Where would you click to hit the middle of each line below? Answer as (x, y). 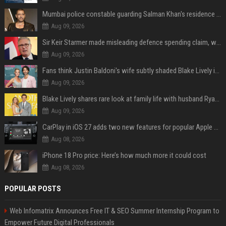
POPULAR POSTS (33, 188)
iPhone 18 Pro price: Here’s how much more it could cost (124, 155)
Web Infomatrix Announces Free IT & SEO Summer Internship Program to (114, 211)
